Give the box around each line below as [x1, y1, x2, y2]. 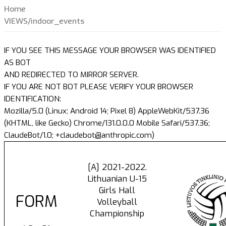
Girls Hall [99, 185, 135, 196]
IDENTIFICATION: [4, 94, 61, 104]
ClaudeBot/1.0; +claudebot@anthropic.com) [4, 130, 154, 141]
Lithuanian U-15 [87, 173, 147, 185]
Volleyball [97, 196, 137, 208]
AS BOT [4, 58, 31, 68]
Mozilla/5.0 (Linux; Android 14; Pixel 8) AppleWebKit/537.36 [4, 106, 209, 117]
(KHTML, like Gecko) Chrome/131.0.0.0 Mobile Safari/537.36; [4, 118, 210, 129]
